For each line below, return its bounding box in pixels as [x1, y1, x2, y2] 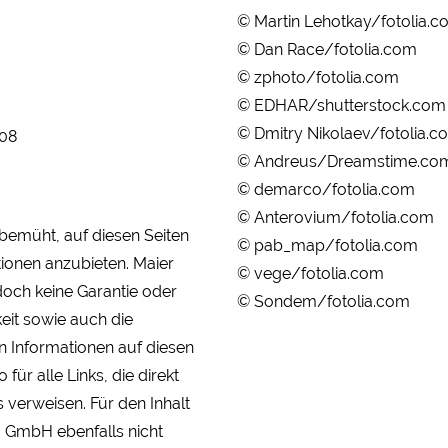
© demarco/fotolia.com [236, 180, 415, 200]
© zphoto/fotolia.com [236, 68, 399, 88]
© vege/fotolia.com [236, 264, 384, 284]
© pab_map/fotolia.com [236, 236, 418, 256]
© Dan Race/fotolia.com [236, 40, 417, 60]
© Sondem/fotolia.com [236, 292, 410, 312]
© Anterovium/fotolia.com [236, 208, 434, 228]
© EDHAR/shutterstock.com [236, 96, 446, 116]
